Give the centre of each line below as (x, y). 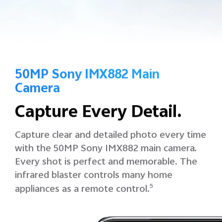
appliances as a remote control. (82, 190)
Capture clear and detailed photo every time (111, 136)
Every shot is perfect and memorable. (97, 163)
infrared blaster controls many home (94, 176)
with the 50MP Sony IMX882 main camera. (106, 149)
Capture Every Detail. (98, 114)
